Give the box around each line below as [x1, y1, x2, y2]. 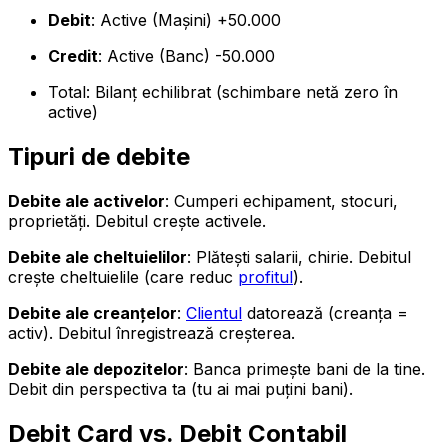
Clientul [186, 302, 242, 323]
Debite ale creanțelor [8, 302, 177, 323]
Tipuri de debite [8, 141, 190, 171]
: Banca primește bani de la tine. [184, 358, 425, 379]
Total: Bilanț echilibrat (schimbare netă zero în [48, 81, 398, 102]
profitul [238, 266, 293, 287]
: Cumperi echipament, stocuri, [165, 190, 398, 211]
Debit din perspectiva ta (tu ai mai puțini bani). [8, 378, 353, 399]
